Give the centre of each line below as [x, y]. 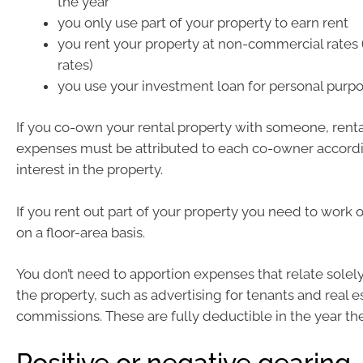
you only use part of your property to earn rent [203, 22]
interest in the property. [90, 169]
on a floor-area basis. [81, 232]
